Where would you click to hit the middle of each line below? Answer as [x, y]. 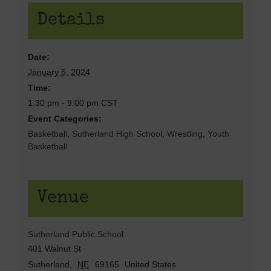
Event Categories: [64, 118]
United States [151, 264]
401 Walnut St [54, 248]
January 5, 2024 [59, 72]
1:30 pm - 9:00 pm [64, 103]
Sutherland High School [117, 133]
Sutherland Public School [75, 234]
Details [70, 21]
